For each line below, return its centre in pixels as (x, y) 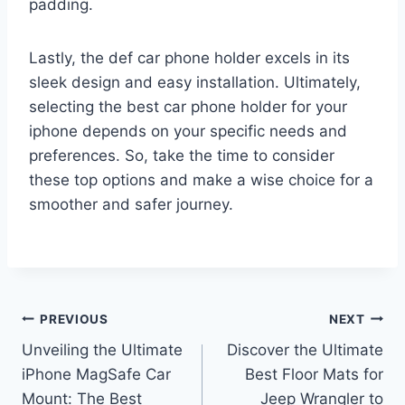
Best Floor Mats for (314, 375)
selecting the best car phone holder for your (188, 107)
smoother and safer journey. (131, 205)
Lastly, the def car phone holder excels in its (189, 58)
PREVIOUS (74, 319)
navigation (85, 362)
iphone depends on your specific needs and (188, 132)
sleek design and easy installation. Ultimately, (195, 83)
